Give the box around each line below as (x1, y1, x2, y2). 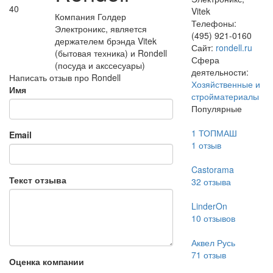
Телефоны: (191, 17, 236, 29)
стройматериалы (191, 90, 259, 102)
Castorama (191, 163, 234, 175)
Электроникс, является (54, 23, 147, 35)
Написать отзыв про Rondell (9, 71, 121, 83)
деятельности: (191, 66, 249, 78)
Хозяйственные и (191, 78, 260, 90)
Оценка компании (9, 255, 84, 268)
